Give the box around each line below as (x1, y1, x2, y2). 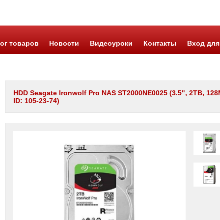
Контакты (143, 39, 176, 47)
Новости (49, 39, 80, 47)
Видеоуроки (90, 39, 133, 47)
